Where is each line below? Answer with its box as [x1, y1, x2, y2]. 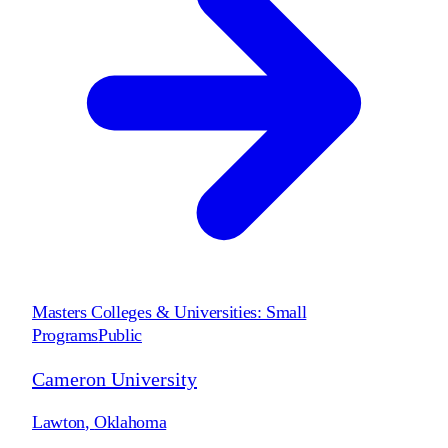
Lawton [32, 411, 85, 432]
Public [98, 324, 142, 345]
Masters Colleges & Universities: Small [32, 301, 307, 322]
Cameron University [32, 367, 197, 390]
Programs [32, 324, 99, 345]
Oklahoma [94, 411, 167, 432]
